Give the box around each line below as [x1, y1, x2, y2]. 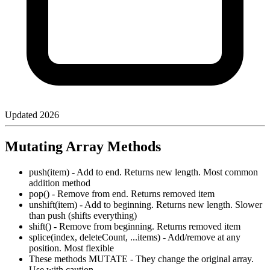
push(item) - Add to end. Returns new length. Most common [29, 167, 258, 178]
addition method [29, 178, 90, 189]
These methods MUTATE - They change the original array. [29, 254, 254, 265]
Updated [5, 110, 40, 121]
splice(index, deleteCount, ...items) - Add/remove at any [29, 232, 240, 243]
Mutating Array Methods [5, 139, 161, 155]
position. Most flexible [29, 243, 114, 254]
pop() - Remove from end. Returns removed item [29, 189, 215, 199]
